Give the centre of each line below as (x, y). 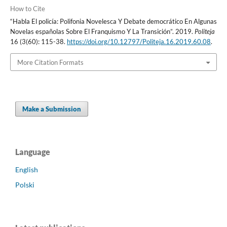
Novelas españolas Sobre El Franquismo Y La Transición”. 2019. (102, 32)
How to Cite (27, 9)
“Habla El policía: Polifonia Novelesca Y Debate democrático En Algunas (113, 22)
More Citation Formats (50, 62)
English (27, 169)
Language (33, 152)
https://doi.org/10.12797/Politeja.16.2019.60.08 (139, 42)
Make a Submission (52, 109)
